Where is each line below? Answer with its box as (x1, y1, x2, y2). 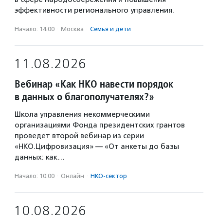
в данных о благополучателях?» (15, 90, 154, 103)
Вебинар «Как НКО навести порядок (15, 77, 173, 91)
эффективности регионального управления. (15, 6, 174, 15)
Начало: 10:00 (15, 172, 54, 180)
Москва (61, 25, 84, 33)
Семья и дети (90, 25, 131, 33)
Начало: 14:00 (15, 25, 54, 33)
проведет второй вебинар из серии (15, 131, 144, 140)
